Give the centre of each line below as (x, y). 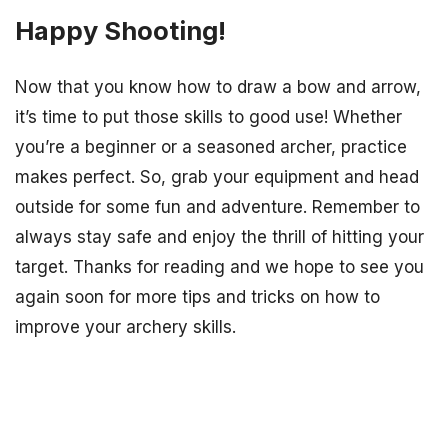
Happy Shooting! (120, 31)
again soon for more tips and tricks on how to (197, 296)
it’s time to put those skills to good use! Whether (208, 116)
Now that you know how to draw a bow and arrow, (218, 86)
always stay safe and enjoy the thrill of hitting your (219, 236)
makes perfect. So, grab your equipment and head (217, 176)
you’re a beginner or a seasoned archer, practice (211, 146)
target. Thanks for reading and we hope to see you (219, 266)
